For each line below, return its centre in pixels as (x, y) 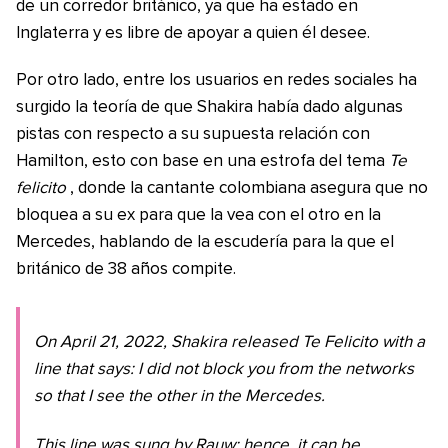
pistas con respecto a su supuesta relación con (193, 134)
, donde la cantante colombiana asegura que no (248, 188)
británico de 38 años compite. (126, 269)
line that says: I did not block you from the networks (224, 369)
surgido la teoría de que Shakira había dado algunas (209, 107)
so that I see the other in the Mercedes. (179, 396)
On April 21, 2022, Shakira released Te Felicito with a (229, 342)
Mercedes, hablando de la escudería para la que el (205, 242)
